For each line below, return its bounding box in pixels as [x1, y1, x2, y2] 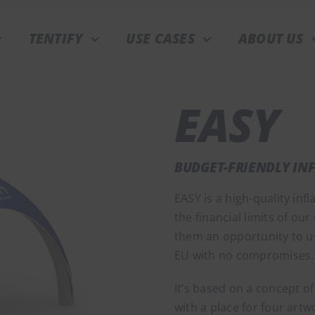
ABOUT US [238, 30, 304, 48]
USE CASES [126, 30, 195, 48]
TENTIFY [28, 30, 83, 48]
